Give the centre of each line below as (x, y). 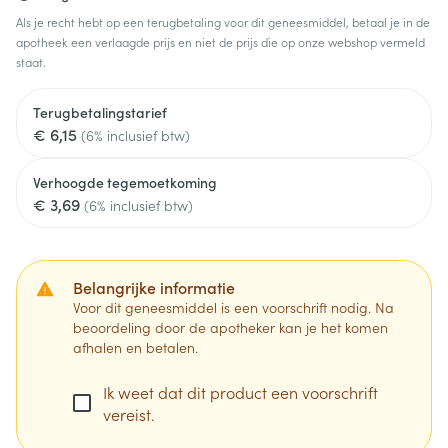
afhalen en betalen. (135, 347)
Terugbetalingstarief (100, 112)
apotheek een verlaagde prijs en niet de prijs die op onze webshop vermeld (220, 41)
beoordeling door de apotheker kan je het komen (230, 327)
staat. (31, 61)
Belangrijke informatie (154, 287)
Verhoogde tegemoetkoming (125, 182)
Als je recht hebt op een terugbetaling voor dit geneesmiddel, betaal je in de (223, 21)
